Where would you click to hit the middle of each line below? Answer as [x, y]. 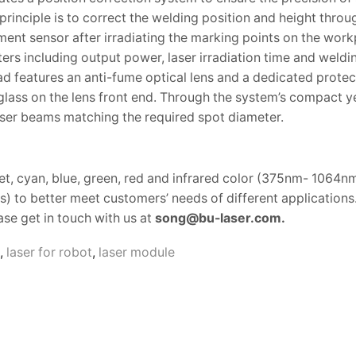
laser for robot [49, 252]
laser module [137, 252]
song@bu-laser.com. [220, 218]
